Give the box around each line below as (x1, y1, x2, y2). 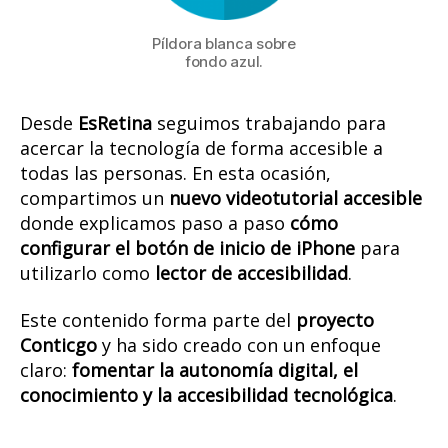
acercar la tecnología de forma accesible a (20, 135, 383, 160)
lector (155, 260, 206, 285)
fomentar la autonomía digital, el (72, 358, 358, 383)
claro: (20, 358, 72, 383)
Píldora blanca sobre (152, 33, 296, 53)
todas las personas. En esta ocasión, (20, 160, 331, 185)
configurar (20, 235, 110, 260)
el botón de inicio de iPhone (115, 235, 355, 260)
